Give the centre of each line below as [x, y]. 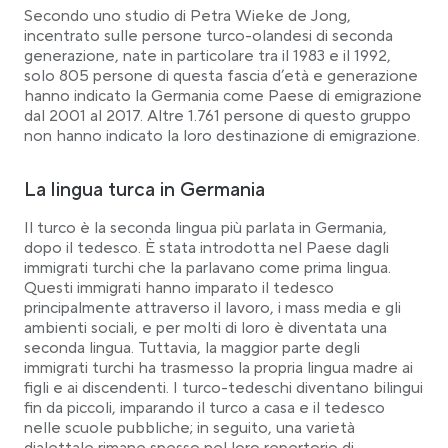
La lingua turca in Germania [144, 190]
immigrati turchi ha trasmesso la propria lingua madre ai [218, 368]
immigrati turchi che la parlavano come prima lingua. [207, 268]
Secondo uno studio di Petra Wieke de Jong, [187, 16]
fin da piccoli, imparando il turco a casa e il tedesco [204, 408]
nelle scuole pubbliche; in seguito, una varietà [189, 428]
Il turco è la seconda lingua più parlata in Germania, [205, 228]
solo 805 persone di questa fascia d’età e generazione [221, 76]
